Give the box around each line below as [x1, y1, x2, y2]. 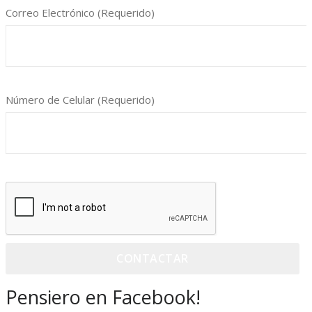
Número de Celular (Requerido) [6, 92, 155, 107]
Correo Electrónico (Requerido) [6, 5, 155, 19]
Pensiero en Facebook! [6, 283, 201, 310]
